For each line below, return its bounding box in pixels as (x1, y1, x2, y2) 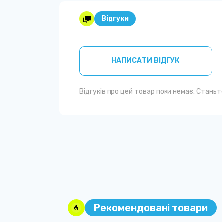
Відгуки (101, 14, 129, 23)
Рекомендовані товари (94, 202, 208, 214)
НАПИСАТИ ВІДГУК (111, 56, 179, 65)
